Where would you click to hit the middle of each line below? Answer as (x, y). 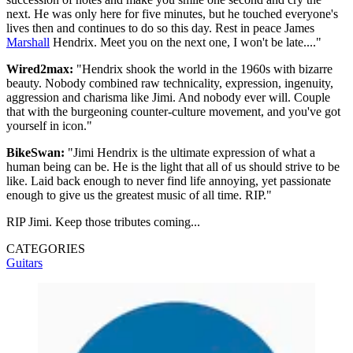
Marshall (28, 43)
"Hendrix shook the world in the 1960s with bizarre (203, 69)
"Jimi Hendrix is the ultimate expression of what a (190, 153)
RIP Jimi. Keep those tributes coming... (103, 222)
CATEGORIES (46, 249)
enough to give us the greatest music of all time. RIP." (139, 195)
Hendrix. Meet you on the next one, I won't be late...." (186, 43)
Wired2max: (40, 69)
